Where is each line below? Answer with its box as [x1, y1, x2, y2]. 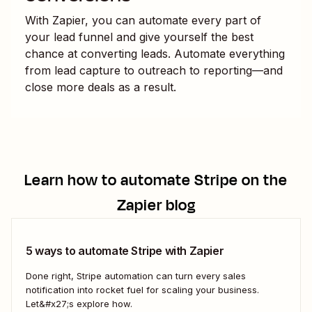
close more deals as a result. [25, 79, 176, 94]
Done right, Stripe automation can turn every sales [26, 270, 246, 281]
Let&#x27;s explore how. [26, 297, 132, 309]
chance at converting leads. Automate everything [25, 46, 285, 61]
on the [238, 169, 288, 192]
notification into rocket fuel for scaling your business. [26, 283, 259, 295]
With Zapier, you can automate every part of [25, 13, 261, 27]
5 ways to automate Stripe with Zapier [26, 243, 224, 258]
